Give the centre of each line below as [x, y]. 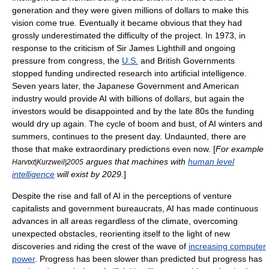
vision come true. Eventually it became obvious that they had [127, 23]
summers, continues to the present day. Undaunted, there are [129, 136]
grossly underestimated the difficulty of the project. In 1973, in [129, 35]
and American [212, 86]
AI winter [225, 124]
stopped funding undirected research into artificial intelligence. [129, 73]
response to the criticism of [64, 48]
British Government [194, 61]
